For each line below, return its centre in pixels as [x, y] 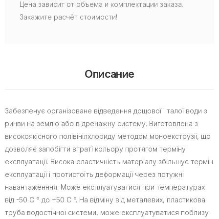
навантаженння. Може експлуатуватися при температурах [105, 187]
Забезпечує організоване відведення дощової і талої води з [106, 111]
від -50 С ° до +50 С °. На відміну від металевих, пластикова [105, 200]
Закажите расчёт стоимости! [68, 17]
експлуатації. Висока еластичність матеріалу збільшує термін [109, 162]
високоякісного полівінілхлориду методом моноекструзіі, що [108, 136]
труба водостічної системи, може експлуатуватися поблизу [107, 213]
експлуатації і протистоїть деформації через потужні [94, 175]
